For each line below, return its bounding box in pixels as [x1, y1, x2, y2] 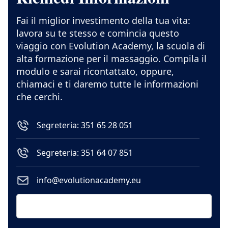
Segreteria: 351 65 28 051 [37, 120, 133, 131]
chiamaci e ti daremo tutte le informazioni [16, 78, 198, 91]
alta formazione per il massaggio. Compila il [16, 52, 207, 65]
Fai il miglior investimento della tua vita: [16, 14, 190, 27]
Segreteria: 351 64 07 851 [37, 147, 133, 159]
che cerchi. [16, 91, 63, 103]
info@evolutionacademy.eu [37, 175, 141, 186]
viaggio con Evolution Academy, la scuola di [16, 40, 205, 52]
